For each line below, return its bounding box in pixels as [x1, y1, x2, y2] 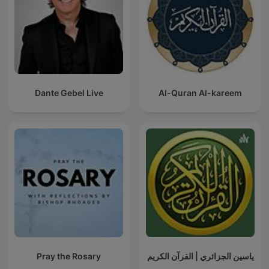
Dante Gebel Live [34, 88, 103, 98]
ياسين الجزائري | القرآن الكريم [147, 251, 254, 262]
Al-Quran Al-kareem [159, 88, 242, 98]
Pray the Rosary [37, 251, 101, 262]
